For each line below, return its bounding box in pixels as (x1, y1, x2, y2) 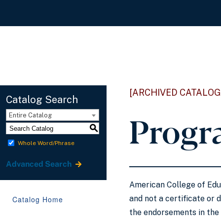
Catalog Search (6, 94, 78, 106)
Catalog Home (12, 194, 63, 204)
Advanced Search (6, 159, 73, 169)
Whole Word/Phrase (18, 139, 74, 147)
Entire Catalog (9, 111, 52, 119)
